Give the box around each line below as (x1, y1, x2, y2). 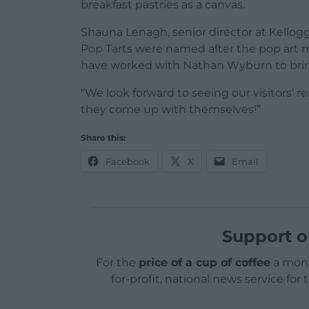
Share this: (81, 132, 126, 143)
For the (95, 256, 139, 270)
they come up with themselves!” (81, 103, 261, 117)
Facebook (106, 156, 150, 168)
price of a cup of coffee (138, 256, 270, 270)
